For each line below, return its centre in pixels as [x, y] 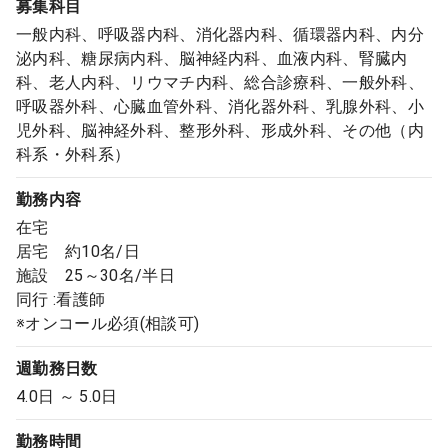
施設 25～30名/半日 [95, 275]
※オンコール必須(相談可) [108, 323]
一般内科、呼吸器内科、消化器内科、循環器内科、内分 [220, 34]
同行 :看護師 [61, 299]
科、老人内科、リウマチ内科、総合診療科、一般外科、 [220, 82]
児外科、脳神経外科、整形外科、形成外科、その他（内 [220, 130]
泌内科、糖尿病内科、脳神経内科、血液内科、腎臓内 [212, 58]
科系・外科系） [73, 154]
